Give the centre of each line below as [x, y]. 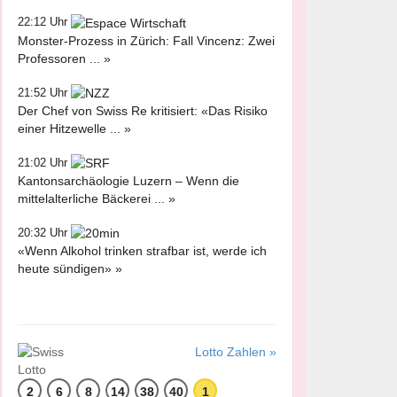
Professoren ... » [64, 58]
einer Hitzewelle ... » [74, 128]
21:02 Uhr [44, 162]
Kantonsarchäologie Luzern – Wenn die [128, 181]
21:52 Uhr [44, 92]
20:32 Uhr [44, 233]
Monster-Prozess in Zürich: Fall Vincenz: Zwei [146, 40]
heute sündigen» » [70, 269]
